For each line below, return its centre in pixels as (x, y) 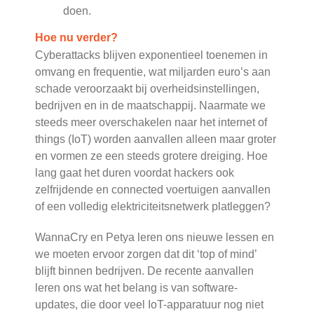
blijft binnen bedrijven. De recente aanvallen (144, 271)
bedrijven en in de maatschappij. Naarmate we (150, 106)
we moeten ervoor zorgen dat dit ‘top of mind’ (146, 254)
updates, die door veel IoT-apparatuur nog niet (149, 305)
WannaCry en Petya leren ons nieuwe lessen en (155, 238)
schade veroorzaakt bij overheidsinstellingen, (147, 89)
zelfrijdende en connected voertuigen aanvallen (153, 190)
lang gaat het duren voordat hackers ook (135, 173)
